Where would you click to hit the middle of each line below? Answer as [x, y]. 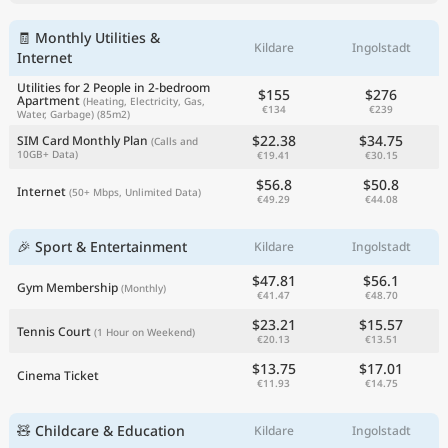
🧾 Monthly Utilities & [88, 38]
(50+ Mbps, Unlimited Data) [135, 191]
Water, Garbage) [55, 114]
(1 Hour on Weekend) [144, 331]
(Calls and [174, 141]
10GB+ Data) [47, 154]
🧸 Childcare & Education [101, 431]
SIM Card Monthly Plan [82, 141]
